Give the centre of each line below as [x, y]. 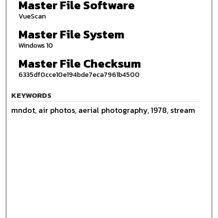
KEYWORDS [32, 95]
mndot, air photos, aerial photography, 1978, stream [103, 110]
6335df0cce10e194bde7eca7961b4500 [79, 74]
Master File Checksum [80, 63]
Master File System [71, 34]
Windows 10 [36, 45]
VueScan [32, 17]
